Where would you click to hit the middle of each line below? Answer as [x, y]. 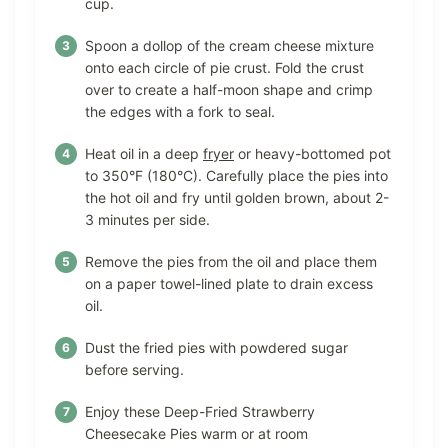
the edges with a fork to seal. [180, 112]
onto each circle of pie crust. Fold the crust [224, 68]
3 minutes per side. [147, 220]
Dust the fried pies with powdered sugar [216, 348]
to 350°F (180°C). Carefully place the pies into [236, 176]
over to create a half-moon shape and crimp [229, 90]
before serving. [134, 370]
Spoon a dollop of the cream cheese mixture [229, 46]
